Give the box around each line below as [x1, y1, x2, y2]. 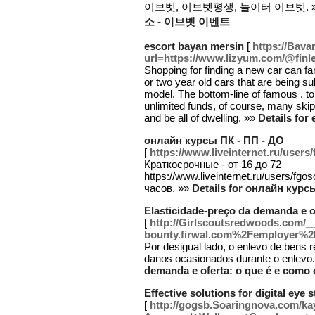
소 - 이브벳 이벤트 [144, 15, 230, 27]
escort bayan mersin [144, 40, 244, 52]
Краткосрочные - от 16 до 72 [144, 158, 281, 170]
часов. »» [144, 182, 192, 194]
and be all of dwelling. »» [144, 112, 258, 124]
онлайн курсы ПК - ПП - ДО [144, 134, 284, 146]
